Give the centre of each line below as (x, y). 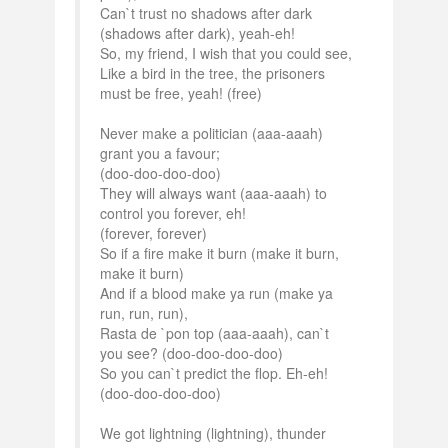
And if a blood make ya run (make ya (216, 293)
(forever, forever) (153, 233)
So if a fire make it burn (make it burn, (219, 253)
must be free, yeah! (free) (181, 93)
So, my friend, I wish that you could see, (226, 53)
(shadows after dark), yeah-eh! (197, 33)
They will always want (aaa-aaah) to (213, 193)
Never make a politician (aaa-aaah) (211, 133)
